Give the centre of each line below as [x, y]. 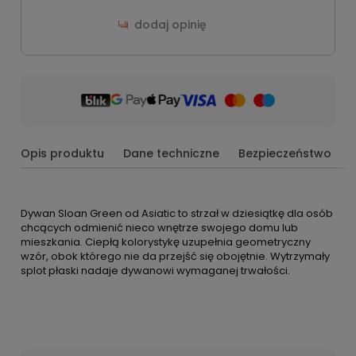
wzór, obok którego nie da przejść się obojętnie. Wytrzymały [175, 256]
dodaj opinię [170, 24]
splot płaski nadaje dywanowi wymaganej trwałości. [155, 270]
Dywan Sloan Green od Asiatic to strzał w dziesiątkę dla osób [177, 213]
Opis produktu [62, 153]
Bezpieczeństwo [285, 153]
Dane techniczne [171, 153]
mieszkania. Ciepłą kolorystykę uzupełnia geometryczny [166, 242]
